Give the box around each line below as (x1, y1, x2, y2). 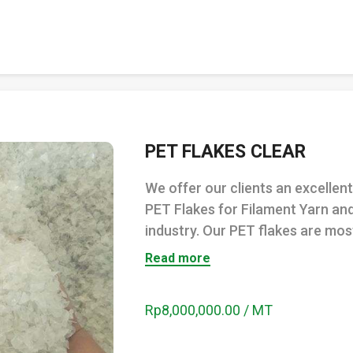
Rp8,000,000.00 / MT (145, 302, 273, 318)
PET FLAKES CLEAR (145, 141, 306, 162)
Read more (145, 251, 210, 266)
